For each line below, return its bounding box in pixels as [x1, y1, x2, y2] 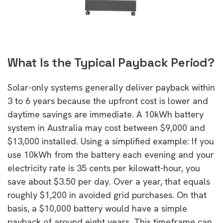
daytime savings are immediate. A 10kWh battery [7, 108, 204, 120]
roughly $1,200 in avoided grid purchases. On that [7, 189, 207, 201]
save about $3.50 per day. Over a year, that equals [7, 175, 210, 187]
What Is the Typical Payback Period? [7, 54, 215, 70]
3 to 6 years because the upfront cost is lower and [7, 95, 208, 107]
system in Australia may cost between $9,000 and [7, 121, 205, 133]
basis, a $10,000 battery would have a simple [7, 202, 187, 214]
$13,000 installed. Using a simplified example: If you [7, 135, 214, 147]
